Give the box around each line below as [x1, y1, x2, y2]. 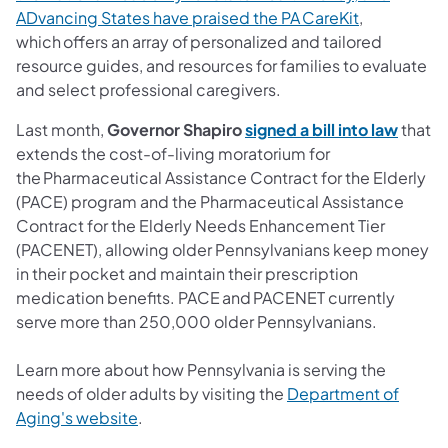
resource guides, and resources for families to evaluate [16, 55, 427, 77]
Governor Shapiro [107, 119, 245, 141]
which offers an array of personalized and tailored [16, 31, 382, 53]
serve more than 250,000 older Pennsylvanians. [16, 311, 380, 333]
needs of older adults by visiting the [16, 383, 287, 405]
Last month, [16, 119, 107, 141]
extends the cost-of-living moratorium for [16, 143, 330, 165]
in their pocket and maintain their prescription [16, 263, 358, 285]
